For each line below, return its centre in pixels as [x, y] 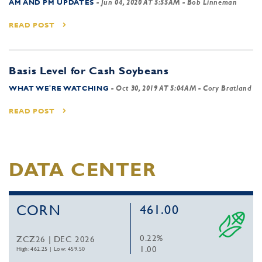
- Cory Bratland [224, 88]
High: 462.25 [32, 249]
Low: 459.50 [70, 249]
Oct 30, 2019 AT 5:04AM [156, 88]
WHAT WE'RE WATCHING [59, 88]
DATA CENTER [83, 169]
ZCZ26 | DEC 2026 [56, 239]
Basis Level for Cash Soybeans [89, 70]
